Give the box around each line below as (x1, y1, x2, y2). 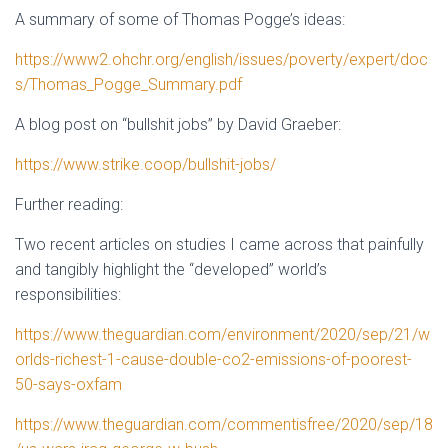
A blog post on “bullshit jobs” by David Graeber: (15, 115, 341, 134)
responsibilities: (15, 285, 121, 304)
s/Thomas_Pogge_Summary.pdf (15, 75, 242, 94)
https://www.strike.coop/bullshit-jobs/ (15, 155, 276, 174)
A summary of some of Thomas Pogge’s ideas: (15, 10, 345, 29)
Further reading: (15, 195, 123, 214)
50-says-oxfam (15, 375, 122, 394)
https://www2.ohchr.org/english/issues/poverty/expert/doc (15, 50, 428, 69)
